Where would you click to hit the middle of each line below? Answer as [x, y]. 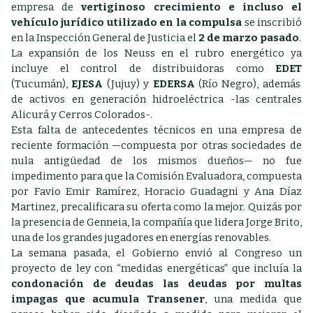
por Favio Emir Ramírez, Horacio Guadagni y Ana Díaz [156, 191]
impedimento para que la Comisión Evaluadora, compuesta [156, 176]
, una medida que [253, 299]
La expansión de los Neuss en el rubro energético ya [156, 53]
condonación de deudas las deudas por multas [156, 284]
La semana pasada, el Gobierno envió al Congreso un [156, 253]
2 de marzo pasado [249, 38]
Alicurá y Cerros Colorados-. [83, 115]
